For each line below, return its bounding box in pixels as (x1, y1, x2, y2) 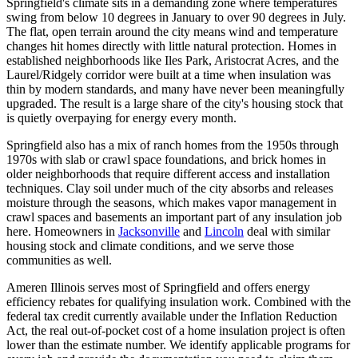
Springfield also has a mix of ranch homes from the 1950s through (6, 137, 339, 152)
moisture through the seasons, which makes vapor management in (6, 195, 336, 209)
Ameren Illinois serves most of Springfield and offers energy (6, 280, 310, 294)
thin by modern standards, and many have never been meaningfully (6, 82, 344, 96)
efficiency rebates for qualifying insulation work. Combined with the (6, 294, 351, 308)
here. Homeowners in (6, 224, 115, 238)
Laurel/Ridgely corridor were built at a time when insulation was (6, 67, 331, 82)
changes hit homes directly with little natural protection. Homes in (6, 38, 336, 53)
